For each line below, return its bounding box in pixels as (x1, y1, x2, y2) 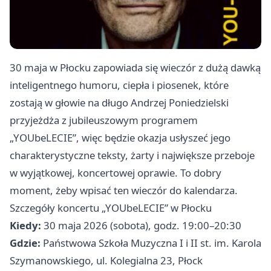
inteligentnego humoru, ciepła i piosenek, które (10, 77, 229, 92)
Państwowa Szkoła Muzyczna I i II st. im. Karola (41, 235, 261, 250)
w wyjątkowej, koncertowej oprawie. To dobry (10, 165, 221, 180)
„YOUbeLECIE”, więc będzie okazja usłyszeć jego (10, 130, 230, 145)
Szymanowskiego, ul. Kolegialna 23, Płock (10, 253, 203, 267)
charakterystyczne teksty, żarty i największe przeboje (10, 148, 255, 162)
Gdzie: (10, 235, 41, 250)
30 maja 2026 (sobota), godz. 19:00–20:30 (41, 218, 241, 232)
